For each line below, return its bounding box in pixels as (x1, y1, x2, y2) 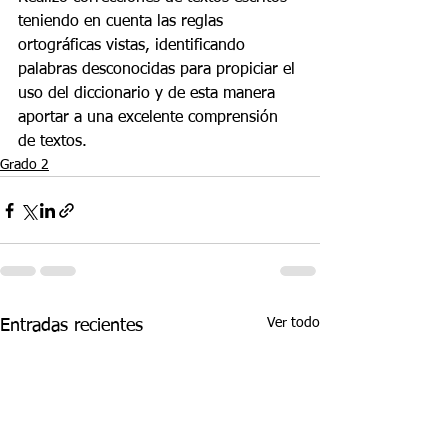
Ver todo (267, 316, 320, 330)
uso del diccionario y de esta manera (18, 86, 280, 102)
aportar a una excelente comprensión (18, 110, 283, 126)
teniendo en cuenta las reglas (18, 14, 228, 30)
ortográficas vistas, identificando (18, 38, 250, 54)
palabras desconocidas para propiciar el (18, 62, 300, 78)
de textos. (18, 134, 87, 150)
